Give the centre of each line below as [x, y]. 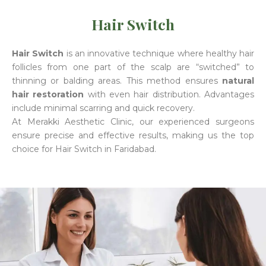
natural [238, 80]
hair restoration [48, 94]
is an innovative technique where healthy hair [159, 53]
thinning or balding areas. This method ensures [117, 80]
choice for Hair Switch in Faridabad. [84, 149]
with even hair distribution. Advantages [169, 94]
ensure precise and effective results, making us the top [133, 135]
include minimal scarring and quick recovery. [103, 108]
